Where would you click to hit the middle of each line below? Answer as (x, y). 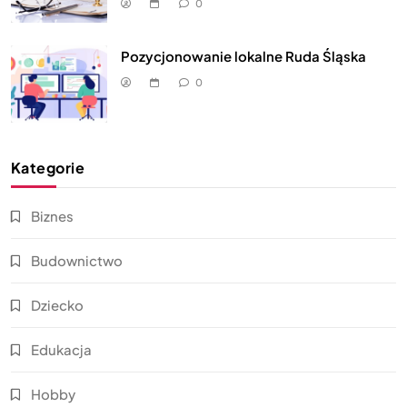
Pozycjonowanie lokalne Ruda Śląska (243, 55)
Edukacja (61, 349)
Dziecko (57, 304)
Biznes (52, 215)
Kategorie (48, 167)
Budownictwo (77, 260)
